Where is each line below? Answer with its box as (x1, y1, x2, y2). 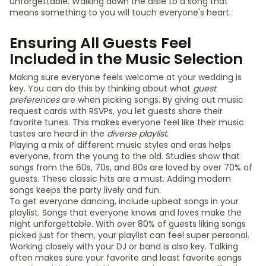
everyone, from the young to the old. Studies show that (9, 150, 240, 162)
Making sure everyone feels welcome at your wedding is (9, 71, 242, 83)
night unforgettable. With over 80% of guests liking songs (9, 218, 246, 230)
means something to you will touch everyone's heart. (9, 7, 231, 18)
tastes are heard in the (9, 128, 107, 140)
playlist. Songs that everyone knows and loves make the (9, 207, 242, 218)
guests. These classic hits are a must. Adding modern (9, 173, 231, 185)
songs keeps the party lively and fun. (9, 184, 161, 196)
